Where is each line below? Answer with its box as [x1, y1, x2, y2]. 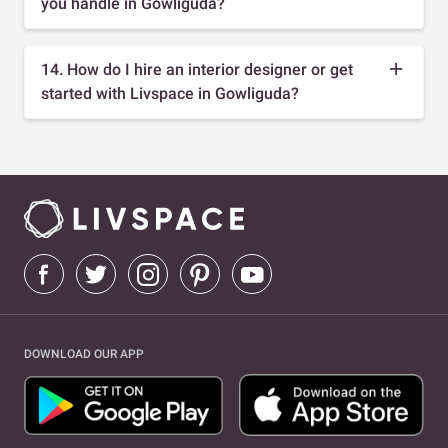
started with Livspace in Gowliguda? [41, 83, 299, 103]
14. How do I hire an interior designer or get [41, 59, 353, 79]
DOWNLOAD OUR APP [24, 347, 144, 362]
